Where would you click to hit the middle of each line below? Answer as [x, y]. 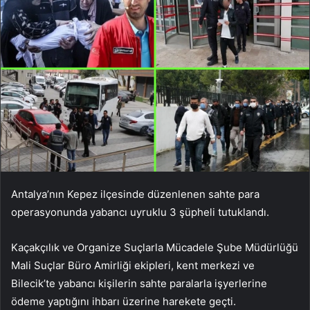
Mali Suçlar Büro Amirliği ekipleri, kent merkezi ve [133, 265]
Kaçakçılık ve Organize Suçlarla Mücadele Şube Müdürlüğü [155, 247]
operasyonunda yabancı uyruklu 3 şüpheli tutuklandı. [140, 212]
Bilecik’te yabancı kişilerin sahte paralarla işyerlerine [139, 283]
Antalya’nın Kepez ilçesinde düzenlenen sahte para [135, 194]
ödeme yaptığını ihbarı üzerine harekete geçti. [124, 301]
